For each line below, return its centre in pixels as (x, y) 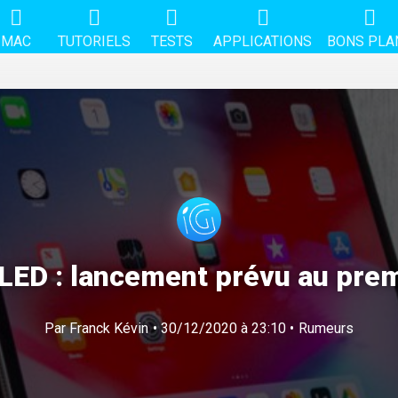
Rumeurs (326, 328)
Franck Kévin (108, 328)
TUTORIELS (94, 41)
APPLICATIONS (263, 41)
